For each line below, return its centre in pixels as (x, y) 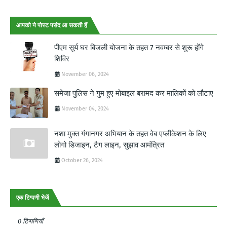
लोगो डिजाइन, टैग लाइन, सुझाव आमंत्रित (109, 145)
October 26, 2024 (82, 160)
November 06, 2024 (85, 74)
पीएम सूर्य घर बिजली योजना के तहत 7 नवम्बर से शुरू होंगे (129, 47)
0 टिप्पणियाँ (30, 221)
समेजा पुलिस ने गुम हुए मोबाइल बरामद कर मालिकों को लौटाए (134, 93)
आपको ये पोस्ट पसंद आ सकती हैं (52, 25)
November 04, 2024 (85, 108)
